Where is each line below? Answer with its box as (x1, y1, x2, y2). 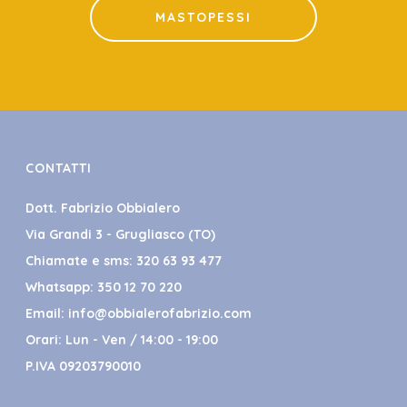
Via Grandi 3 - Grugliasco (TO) (25, 226, 216, 243)
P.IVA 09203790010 (25, 358, 142, 375)
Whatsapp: (25, 279, 98, 296)
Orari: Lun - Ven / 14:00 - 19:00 (25, 332, 219, 349)
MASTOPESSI (155, 9, 252, 26)
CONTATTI (25, 160, 93, 177)
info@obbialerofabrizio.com (68, 305, 253, 323)
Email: (25, 305, 69, 323)
